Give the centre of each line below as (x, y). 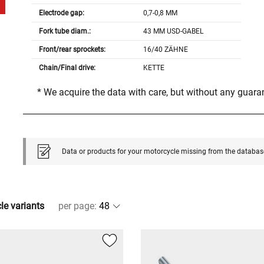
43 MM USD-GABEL (174, 32)
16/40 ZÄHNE (166, 50)
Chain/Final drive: (67, 68)
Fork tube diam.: (65, 32)
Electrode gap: (61, 13)
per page (76, 206)
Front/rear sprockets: (72, 50)
